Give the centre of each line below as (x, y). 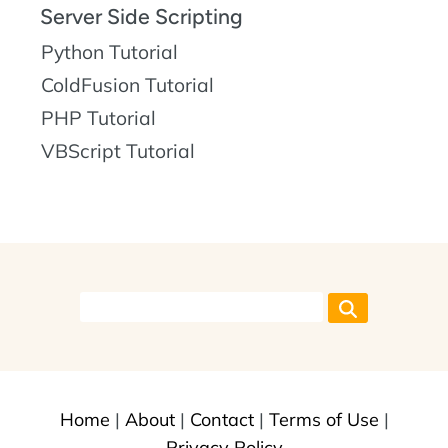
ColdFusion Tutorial (127, 85)
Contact (221, 419)
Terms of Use (323, 419)
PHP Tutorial (98, 118)
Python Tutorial (109, 52)
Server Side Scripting (141, 17)
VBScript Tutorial (118, 151)
